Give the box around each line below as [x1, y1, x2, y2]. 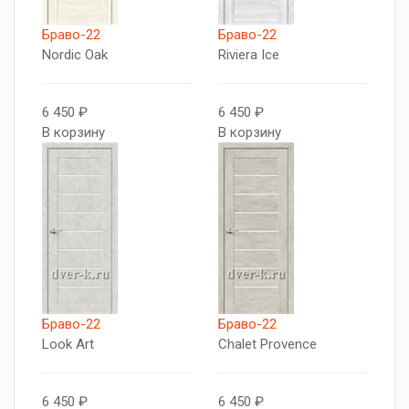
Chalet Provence [218, 336, 317, 352]
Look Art [42, 336, 94, 352]
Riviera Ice [218, 47, 279, 63]
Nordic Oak [42, 47, 108, 63]
